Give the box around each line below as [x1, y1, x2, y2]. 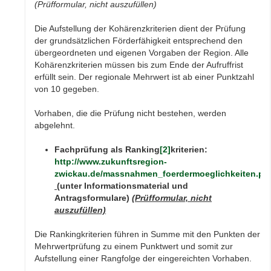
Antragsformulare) [54, 193, 132, 203]
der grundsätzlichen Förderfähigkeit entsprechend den [34, 36, 243, 46]
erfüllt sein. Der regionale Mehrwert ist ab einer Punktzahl [34, 72, 255, 82]
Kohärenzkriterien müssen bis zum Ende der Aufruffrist [34, 60, 244, 70]
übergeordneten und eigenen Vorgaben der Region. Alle [34, 48, 249, 58]
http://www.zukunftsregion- [54, 157, 168, 167]
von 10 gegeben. [34, 84, 100, 94]
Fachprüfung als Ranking [54, 145, 160, 155]
